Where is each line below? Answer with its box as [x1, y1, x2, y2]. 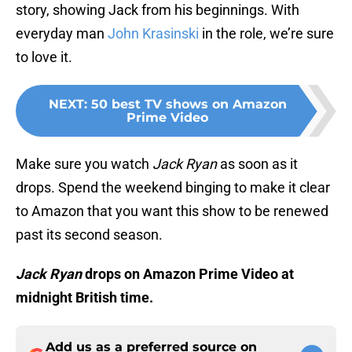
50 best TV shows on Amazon [90, 97, 287, 112]
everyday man [16, 25, 108, 42]
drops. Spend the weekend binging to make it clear [16, 179, 330, 196]
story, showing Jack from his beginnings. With [16, 2, 299, 19]
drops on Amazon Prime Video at [82, 266, 294, 283]
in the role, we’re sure [199, 25, 334, 42]
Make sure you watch [16, 156, 152, 173]
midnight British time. [16, 289, 153, 306]
